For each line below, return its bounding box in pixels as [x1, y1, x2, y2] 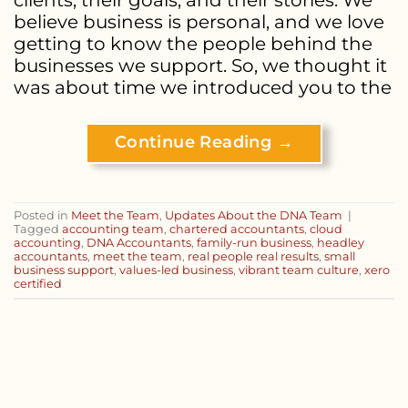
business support [14, 262, 114, 277]
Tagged [14, 221, 62, 236]
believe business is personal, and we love [14, 10, 384, 33]
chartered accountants [169, 221, 304, 236]
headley [317, 235, 364, 250]
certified [14, 276, 62, 291]
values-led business [119, 262, 233, 277]
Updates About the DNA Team [165, 208, 342, 222]
